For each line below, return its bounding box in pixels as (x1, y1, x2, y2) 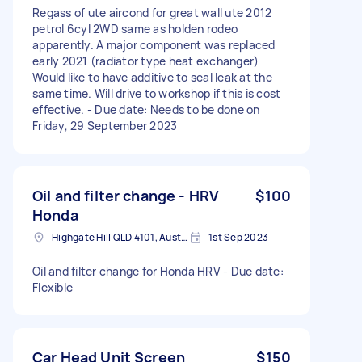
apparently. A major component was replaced (32, 36, 276, 53)
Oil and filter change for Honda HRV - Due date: (32, 263, 284, 279)
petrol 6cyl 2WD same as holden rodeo (32, 20, 238, 36)
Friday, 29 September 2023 (32, 117, 178, 133)
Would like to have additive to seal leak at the (32, 69, 272, 85)
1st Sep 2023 (208, 229, 268, 244)
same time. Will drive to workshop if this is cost (32, 85, 281, 101)
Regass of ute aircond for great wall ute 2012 (32, 4, 272, 20)
